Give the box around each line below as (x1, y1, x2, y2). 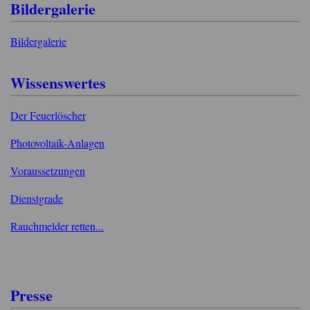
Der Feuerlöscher (10, 107, 86, 122)
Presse (10, 283, 53, 307)
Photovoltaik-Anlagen (10, 135, 104, 150)
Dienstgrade (10, 190, 63, 206)
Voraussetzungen (10, 163, 85, 178)
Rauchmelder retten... (10, 218, 104, 233)
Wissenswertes (10, 71, 106, 94)
